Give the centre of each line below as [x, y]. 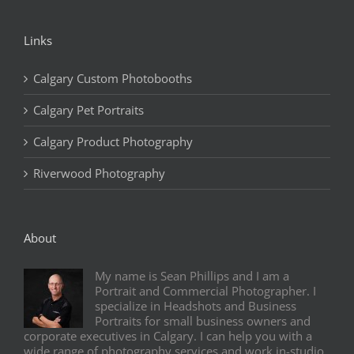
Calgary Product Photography [113, 141]
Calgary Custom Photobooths [113, 78]
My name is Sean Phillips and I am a [192, 276]
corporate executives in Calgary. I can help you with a [168, 336]
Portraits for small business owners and [203, 321]
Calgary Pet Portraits [88, 110]
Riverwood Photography [99, 173]
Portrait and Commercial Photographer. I [205, 291]
